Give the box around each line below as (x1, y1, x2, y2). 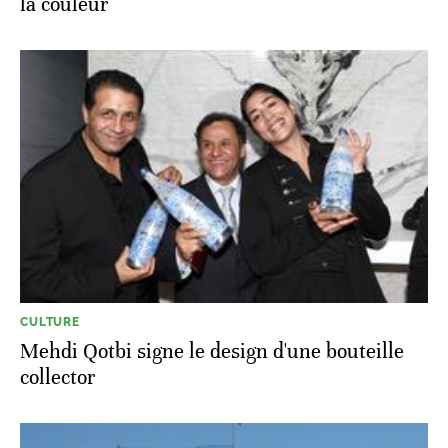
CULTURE (20, 314, 80, 329)
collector (20, 364, 95, 390)
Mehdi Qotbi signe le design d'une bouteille (20, 338, 404, 364)
